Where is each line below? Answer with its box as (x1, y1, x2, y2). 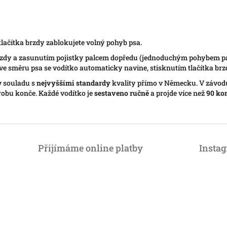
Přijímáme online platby (38, 142, 143, 155)
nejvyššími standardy (36, 78, 110, 88)
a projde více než (149, 88, 206, 98)
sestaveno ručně (94, 88, 149, 98)
